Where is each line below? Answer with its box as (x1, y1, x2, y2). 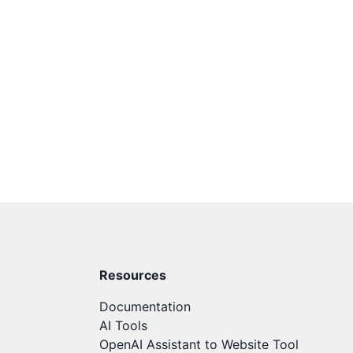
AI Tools (99, 318, 147, 334)
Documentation (99, 299, 191, 315)
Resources (99, 267, 166, 284)
